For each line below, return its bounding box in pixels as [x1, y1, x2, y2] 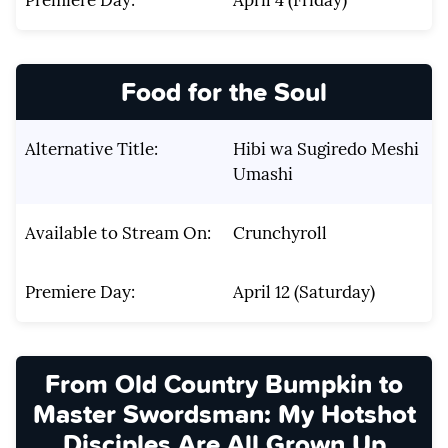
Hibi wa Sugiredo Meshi [232, 138, 419, 161]
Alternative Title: [24, 138, 158, 161]
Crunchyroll [232, 222, 327, 245]
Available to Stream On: [24, 222, 211, 245]
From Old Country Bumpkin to [45, 364, 403, 404]
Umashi [232, 163, 293, 186]
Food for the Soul [121, 71, 327, 111]
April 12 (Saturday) [232, 281, 375, 304]
